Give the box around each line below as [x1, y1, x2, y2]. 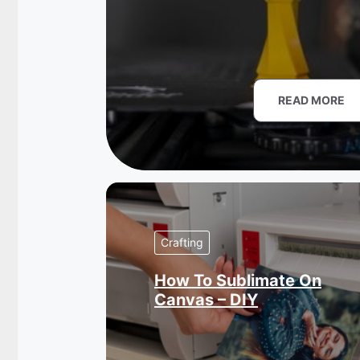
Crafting [161, 235, 203, 249]
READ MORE [277, 93, 345, 107]
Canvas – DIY [154, 290, 258, 309]
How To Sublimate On [154, 271, 321, 290]
